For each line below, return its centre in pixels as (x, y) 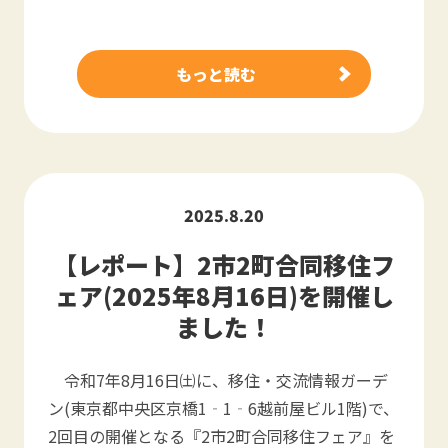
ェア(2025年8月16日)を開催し (224, 295)
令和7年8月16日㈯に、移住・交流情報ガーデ (218, 380)
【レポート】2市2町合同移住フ (224, 264)
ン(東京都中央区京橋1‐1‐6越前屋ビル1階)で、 (223, 408)
